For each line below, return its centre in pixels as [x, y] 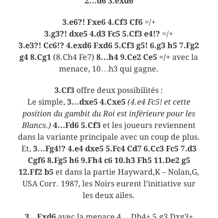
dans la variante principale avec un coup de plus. [109, 137]
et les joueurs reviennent [148, 125]
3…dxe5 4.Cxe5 [97, 102]
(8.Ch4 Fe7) [74, 57]
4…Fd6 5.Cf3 [77, 125]
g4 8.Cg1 [36, 57]
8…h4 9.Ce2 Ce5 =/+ [134, 57]
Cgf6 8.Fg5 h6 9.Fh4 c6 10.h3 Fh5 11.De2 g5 [109, 160]
